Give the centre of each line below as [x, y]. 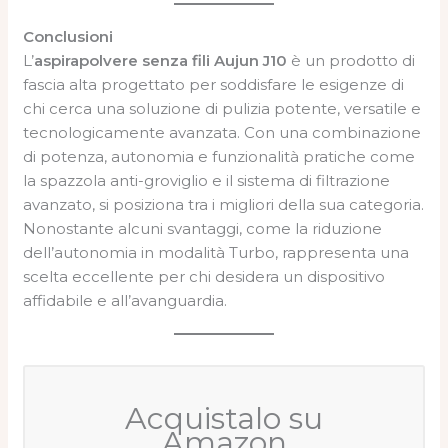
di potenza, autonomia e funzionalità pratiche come [219, 156]
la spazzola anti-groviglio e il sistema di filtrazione [207, 180]
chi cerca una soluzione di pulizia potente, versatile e [222, 108]
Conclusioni [68, 36]
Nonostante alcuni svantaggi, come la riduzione [203, 228]
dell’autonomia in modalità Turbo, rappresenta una [216, 252]
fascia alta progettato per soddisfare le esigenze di [214, 84]
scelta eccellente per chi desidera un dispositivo [204, 276]
